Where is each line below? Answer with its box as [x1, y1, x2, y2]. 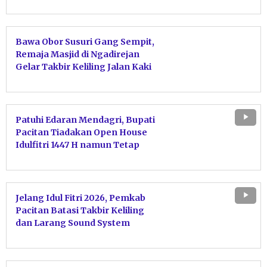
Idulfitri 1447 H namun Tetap [15, 139, 139, 151]
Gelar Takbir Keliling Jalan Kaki [15, 61, 151, 73]
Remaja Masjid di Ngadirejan [15, 49, 139, 60]
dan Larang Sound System [15, 218, 130, 229]
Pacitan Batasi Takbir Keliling [15, 205, 144, 216]
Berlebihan [15, 230, 64, 241]
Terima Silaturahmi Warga [15, 152, 131, 163]
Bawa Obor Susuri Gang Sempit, [15, 36, 154, 48]
